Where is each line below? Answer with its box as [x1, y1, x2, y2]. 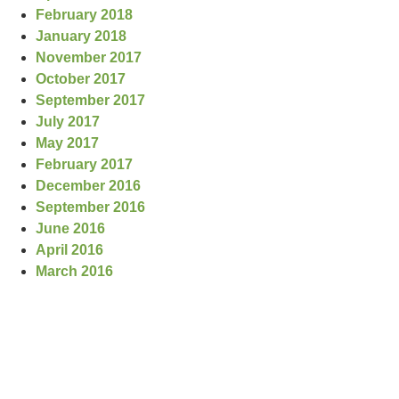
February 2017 [35, 157, 133, 172]
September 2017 [35, 93, 145, 108]
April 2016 [35, 242, 103, 257]
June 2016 [35, 221, 105, 236]
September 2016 [35, 199, 145, 215]
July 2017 [35, 114, 100, 129]
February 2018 [35, 7, 133, 22]
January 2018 [35, 28, 126, 44]
